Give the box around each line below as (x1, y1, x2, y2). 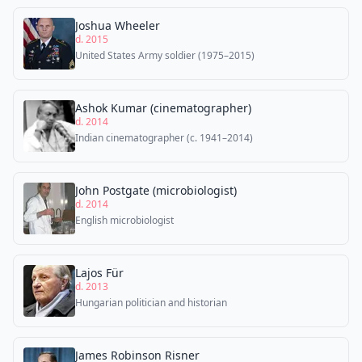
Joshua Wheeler (75, 18, 160, 33)
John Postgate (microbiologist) (75, 183, 237, 198)
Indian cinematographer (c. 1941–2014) (75, 131, 253, 145)
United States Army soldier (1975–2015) (75, 48, 255, 62)
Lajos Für (75, 265, 124, 280)
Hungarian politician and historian (75, 296, 227, 309)
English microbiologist (75, 213, 174, 227)
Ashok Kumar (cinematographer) (75, 100, 251, 116)
